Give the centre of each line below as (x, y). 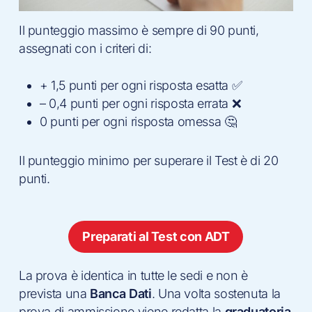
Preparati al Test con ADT (156, 237)
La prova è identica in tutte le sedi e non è (133, 276)
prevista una (54, 294)
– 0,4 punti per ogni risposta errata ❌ (140, 104)
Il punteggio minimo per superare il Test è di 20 (148, 161)
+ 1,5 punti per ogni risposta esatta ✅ (141, 86)
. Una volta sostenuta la (216, 294)
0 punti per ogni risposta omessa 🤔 (138, 122)
